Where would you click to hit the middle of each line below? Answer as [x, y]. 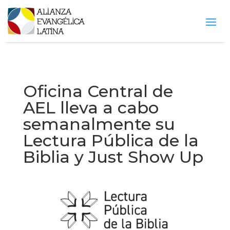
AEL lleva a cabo [91, 108]
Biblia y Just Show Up [113, 157]
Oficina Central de [98, 91]
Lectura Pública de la [111, 141]
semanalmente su [99, 124]
